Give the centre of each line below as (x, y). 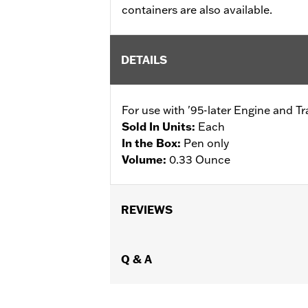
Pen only (206, 143)
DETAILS (144, 59)
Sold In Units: (160, 126)
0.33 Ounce (200, 159)
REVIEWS (147, 209)
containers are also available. (197, 9)
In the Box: (153, 143)
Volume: (145, 159)
